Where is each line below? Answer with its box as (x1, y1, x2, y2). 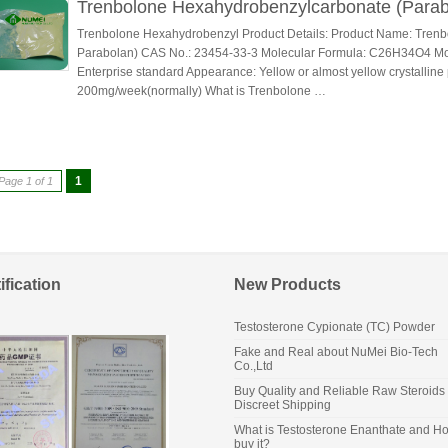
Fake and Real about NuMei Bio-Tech (234, 345, 438, 359)
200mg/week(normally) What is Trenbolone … (77, 84, 326, 98)
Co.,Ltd (234, 359, 273, 373)
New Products (234, 276, 341, 293)
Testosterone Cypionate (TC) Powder (234, 320, 435, 334)
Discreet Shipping (234, 398, 331, 412)
